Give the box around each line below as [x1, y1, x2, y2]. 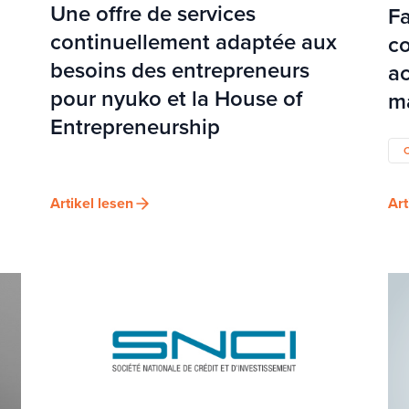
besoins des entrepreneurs [50, 53, 310, 87]
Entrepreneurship [50, 110, 221, 143]
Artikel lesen [50, 192, 134, 214]
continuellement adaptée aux [50, 25, 338, 58]
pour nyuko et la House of [50, 81, 303, 115]
